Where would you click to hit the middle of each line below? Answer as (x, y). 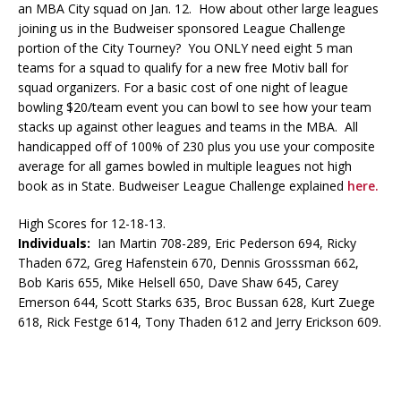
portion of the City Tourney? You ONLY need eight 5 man (185, 48)
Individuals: (54, 243)
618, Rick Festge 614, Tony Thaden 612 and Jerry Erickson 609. (200, 322)
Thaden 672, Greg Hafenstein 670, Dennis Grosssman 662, (188, 263)
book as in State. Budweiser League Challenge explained (183, 186)
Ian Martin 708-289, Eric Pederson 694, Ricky (223, 243)
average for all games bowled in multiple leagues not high (185, 166)
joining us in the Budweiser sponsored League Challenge (182, 28)
